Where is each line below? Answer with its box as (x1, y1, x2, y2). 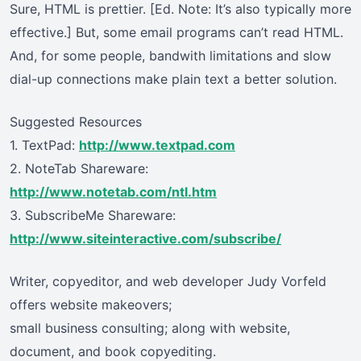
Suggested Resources (10, 114, 142, 131)
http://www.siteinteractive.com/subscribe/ (10, 230, 281, 247)
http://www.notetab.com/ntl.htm (10, 184, 217, 201)
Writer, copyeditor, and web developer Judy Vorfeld (10, 273, 326, 290)
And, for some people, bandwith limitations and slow (10, 48, 331, 64)
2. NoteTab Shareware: (10, 160, 148, 177)
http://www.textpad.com (79, 137, 235, 154)
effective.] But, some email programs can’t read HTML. (10, 24, 343, 41)
